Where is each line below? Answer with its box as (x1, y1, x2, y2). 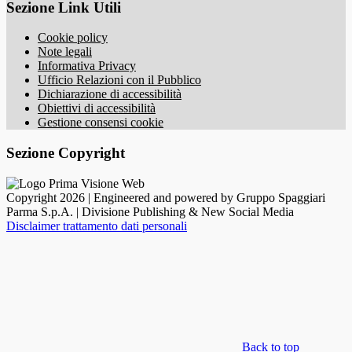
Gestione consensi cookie (38, 115, 163, 130)
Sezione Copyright (6, 144, 125, 161)
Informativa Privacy (38, 59, 136, 73)
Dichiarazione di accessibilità (38, 87, 181, 101)
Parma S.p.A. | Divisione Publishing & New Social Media (6, 204, 294, 218)
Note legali (38, 45, 92, 59)
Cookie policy (38, 31, 108, 45)
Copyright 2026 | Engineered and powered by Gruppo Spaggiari (6, 190, 325, 204)
